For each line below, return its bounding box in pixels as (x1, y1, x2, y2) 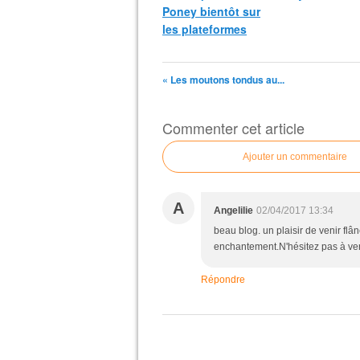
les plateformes (162, 21, 247, 37)
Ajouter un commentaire (243, 151, 347, 162)
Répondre (201, 274, 245, 285)
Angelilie (214, 205, 253, 216)
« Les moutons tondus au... (162, 72, 284, 87)
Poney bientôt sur (162, 3, 260, 19)
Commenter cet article (162, 117, 305, 138)
